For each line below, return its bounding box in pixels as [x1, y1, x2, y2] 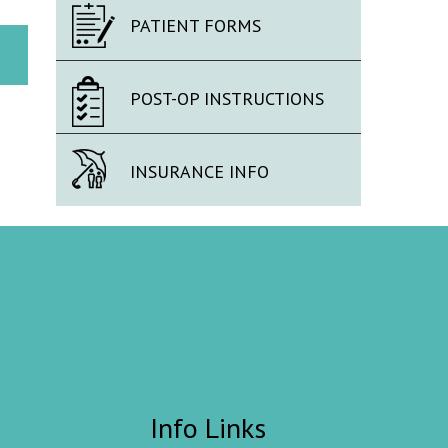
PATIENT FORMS [130, 14, 261, 37]
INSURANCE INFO [130, 160, 269, 183]
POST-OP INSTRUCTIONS [130, 87, 324, 110]
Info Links [150, 409, 266, 446]
